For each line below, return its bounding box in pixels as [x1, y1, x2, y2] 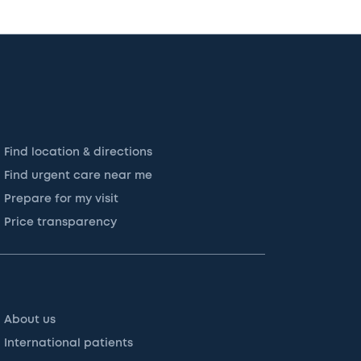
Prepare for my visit [4, 193, 119, 204]
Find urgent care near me [4, 170, 153, 180]
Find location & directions [4, 147, 153, 157]
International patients [4, 338, 134, 348]
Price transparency [4, 217, 118, 227]
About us [4, 314, 56, 325]
